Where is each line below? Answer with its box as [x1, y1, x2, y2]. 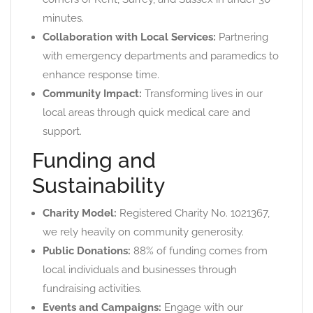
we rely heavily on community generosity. [43, 226, 244, 238]
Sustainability [32, 173, 165, 198]
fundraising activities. [43, 282, 142, 295]
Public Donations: [43, 245, 131, 257]
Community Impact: [43, 87, 142, 100]
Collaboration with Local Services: [43, 31, 216, 43]
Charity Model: [43, 207, 117, 219]
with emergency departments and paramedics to [43, 50, 279, 62]
